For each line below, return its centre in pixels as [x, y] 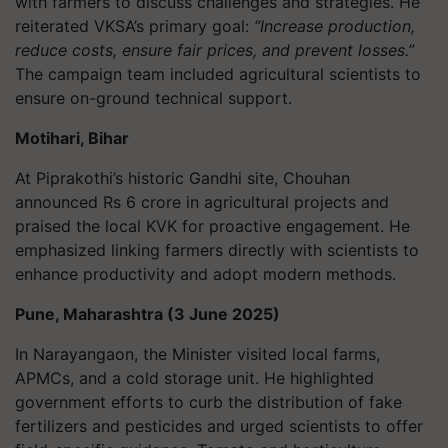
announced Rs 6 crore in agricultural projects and [202, 202]
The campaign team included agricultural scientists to [218, 74]
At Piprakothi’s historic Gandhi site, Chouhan [182, 178]
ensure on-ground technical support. [153, 98]
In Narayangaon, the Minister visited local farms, [197, 354]
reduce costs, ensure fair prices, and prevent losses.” [214, 50]
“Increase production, [334, 26]
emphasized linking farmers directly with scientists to [217, 250]
